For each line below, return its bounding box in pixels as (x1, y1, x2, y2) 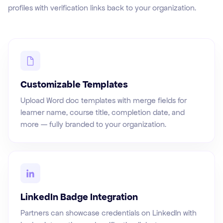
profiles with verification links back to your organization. (8, 3, 196, 13)
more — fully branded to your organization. (20, 119, 166, 129)
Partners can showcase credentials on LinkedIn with (20, 208, 197, 218)
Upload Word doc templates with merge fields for (20, 96, 187, 106)
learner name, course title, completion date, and (20, 108, 185, 117)
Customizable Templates (20, 78, 128, 91)
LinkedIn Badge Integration (20, 191, 138, 204)
